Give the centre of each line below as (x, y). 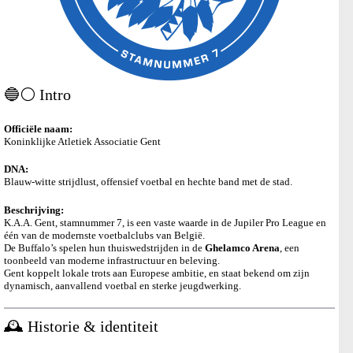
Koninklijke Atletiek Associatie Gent (82, 141)
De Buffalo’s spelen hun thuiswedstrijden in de (104, 247)
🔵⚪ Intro (37, 94)
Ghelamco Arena (242, 247)
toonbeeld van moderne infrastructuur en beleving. (112, 260)
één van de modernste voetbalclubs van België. (104, 235)
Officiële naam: (38, 128)
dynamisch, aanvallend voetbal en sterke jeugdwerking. (123, 285)
